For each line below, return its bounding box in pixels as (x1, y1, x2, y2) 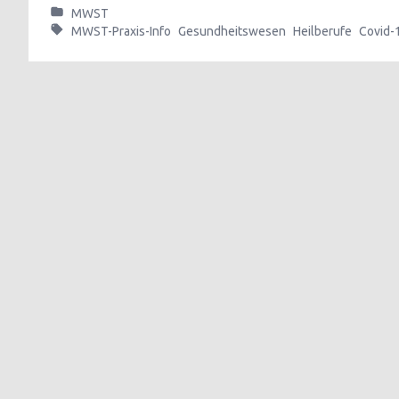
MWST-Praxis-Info (71, 24, 171, 38)
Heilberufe (293, 24, 352, 38)
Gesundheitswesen (178, 24, 286, 38)
